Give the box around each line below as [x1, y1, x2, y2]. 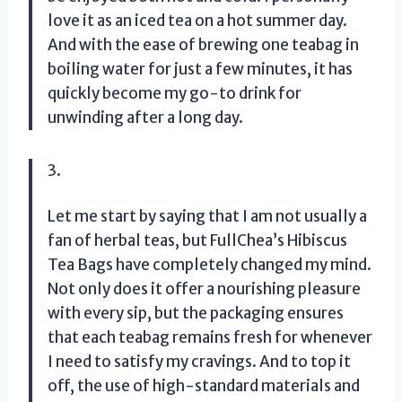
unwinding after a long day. [48, 107, 243, 127]
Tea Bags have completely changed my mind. [48, 254, 371, 275]
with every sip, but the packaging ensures [48, 302, 344, 323]
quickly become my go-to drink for [48, 83, 301, 103]
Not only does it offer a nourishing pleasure [48, 278, 361, 299]
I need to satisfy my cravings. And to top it [48, 351, 351, 371]
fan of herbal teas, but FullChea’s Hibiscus [48, 230, 347, 250]
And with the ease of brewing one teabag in [48, 34, 359, 55]
